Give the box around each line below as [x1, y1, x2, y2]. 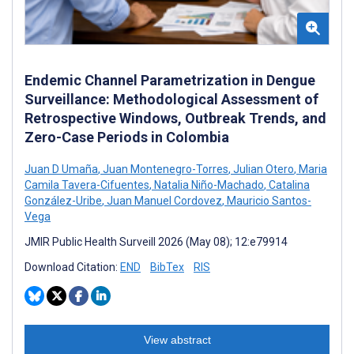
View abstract [143, 333, 211, 346]
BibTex [150, 260, 184, 273]
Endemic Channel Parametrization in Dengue [24, 71, 315, 88]
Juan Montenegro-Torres [100, 162, 228, 175]
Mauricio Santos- [224, 194, 311, 207]
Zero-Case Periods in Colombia [24, 128, 229, 145]
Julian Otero [231, 162, 294, 175]
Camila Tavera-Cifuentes [24, 178, 149, 191]
